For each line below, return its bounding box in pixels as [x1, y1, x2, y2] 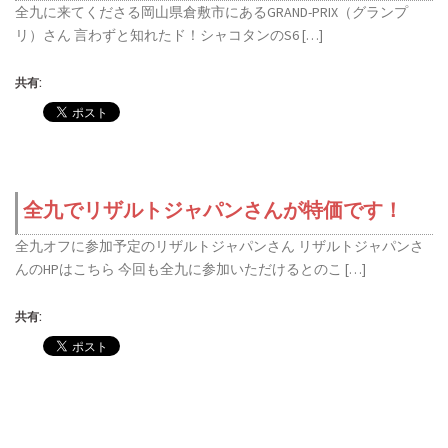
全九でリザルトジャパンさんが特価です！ [23, 197, 403, 222]
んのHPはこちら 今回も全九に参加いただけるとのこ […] [15, 259, 366, 278]
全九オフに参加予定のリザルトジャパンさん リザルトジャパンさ [15, 236, 424, 255]
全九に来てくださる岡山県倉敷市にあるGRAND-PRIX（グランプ [15, 2, 408, 21]
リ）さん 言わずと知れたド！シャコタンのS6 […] [15, 25, 323, 44]
